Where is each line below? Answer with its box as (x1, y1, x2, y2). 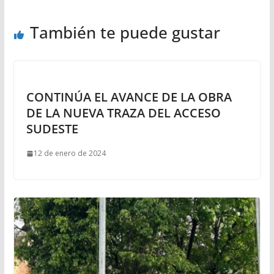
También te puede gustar (29, 21, 220, 44)
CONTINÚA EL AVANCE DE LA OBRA (26, 89, 232, 106)
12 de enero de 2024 (33, 148, 106, 159)
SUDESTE (26, 120, 78, 138)
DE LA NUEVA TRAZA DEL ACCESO (26, 105, 221, 122)
